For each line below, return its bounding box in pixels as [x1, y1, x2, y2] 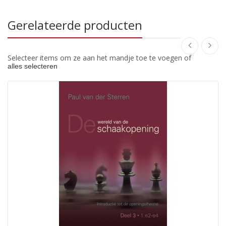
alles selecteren [8, 62, 58, 70]
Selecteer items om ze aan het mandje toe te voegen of [8, 52, 191, 63]
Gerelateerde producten [8, 16, 142, 33]
